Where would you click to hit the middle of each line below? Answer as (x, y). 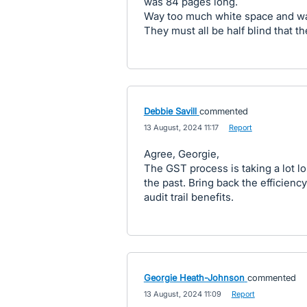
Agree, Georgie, (181, 154)
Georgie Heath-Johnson (194, 278)
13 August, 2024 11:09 (182, 294)
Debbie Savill (170, 111)
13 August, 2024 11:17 (181, 127)
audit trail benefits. (188, 197)
